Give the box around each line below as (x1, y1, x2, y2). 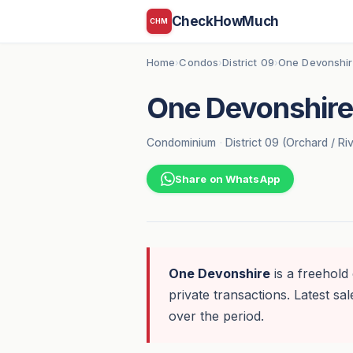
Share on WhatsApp (174, 173, 280, 186)
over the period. (168, 308, 264, 325)
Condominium (146, 135, 216, 149)
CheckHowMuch (171, 13, 279, 29)
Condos (179, 56, 219, 69)
